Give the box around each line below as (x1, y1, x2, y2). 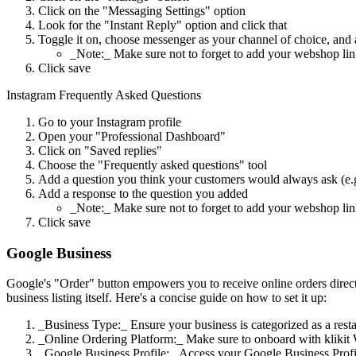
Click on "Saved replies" (38, 143, 162, 157)
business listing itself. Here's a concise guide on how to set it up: (6, 291, 327, 305)
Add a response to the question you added (38, 186, 251, 200)
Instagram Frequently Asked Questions (6, 87, 201, 102)
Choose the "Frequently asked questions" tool (38, 157, 267, 172)
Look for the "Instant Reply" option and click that (38, 17, 287, 32)
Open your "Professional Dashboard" (38, 129, 226, 143)
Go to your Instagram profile (38, 114, 181, 129)
